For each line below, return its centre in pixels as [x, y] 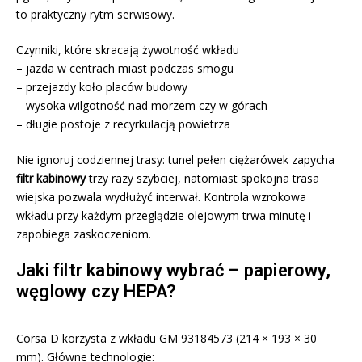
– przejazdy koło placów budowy [102, 87]
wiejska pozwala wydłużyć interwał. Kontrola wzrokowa [161, 197]
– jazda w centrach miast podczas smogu [125, 69]
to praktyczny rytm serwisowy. [95, 15]
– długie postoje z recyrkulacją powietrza [123, 124]
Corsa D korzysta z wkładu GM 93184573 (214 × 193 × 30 [166, 339]
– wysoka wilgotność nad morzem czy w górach [142, 106]
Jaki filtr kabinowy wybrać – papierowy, [173, 271]
